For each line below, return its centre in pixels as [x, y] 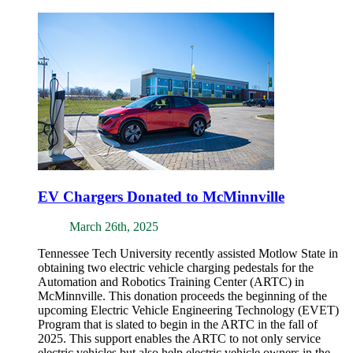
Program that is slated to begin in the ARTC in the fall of [178, 325]
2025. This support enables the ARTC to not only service [179, 339]
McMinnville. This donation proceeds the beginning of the [182, 296]
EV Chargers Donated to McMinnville [161, 196]
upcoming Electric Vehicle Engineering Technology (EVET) [188, 310]
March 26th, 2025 [114, 227]
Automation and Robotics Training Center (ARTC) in [171, 282]
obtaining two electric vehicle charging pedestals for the [176, 268]
